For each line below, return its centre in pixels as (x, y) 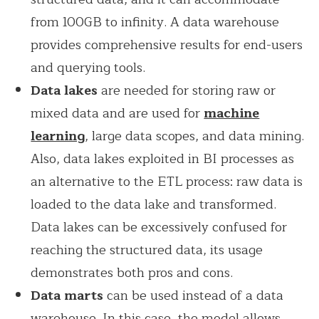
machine (232, 114)
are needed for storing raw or (187, 91)
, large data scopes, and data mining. (195, 136)
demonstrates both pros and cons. (134, 273)
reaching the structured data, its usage (147, 250)
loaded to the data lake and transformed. (154, 205)
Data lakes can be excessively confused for (159, 228)
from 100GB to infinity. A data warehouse (155, 22)
